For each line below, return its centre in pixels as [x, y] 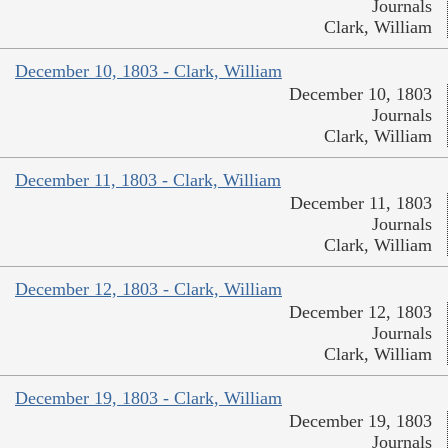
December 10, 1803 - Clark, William [148, 71]
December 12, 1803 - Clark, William [148, 289]
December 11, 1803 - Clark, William [148, 180]
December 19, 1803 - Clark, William [148, 398]
